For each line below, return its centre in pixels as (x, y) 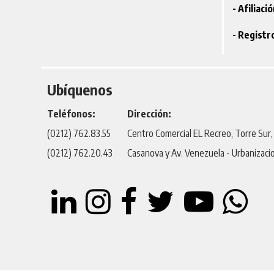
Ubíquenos (80, 89)
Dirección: (149, 113)
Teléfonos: (72, 113)
